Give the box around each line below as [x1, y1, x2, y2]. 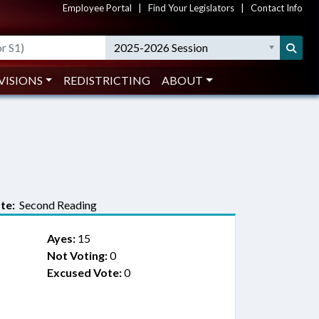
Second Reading [15, 198, 97, 211]
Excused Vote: [46, 266, 122, 279]
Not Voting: [46, 249, 108, 262]
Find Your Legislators [148, 2, 234, 14]
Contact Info [251, 2, 303, 14]
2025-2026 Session [114, 41, 209, 54]
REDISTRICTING [63, 73, 151, 87]
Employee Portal [63, 2, 132, 14]
